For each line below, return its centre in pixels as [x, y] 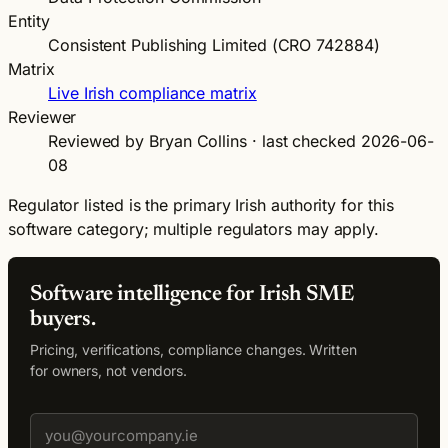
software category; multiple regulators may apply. [194, 228]
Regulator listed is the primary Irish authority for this [201, 204]
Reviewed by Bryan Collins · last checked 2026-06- [241, 140]
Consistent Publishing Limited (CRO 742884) [214, 44]
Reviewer [42, 116]
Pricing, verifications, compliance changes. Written [193, 349]
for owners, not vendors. [109, 370]
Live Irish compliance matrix [152, 92]
